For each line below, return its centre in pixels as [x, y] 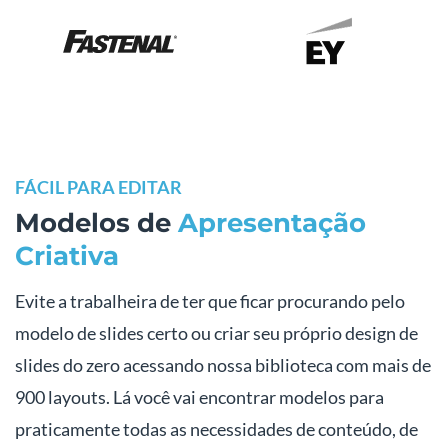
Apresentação [272, 223]
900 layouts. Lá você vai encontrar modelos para [199, 397]
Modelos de [96, 223]
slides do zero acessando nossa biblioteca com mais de [223, 365]
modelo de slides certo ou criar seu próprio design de [216, 333]
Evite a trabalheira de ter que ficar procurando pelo [210, 301]
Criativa [67, 256]
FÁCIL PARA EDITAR [98, 187]
